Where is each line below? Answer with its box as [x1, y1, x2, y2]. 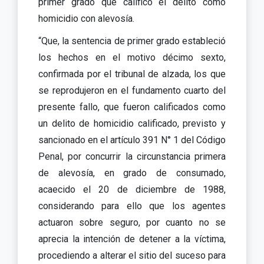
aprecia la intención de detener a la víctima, [38, 233, 226, 245]
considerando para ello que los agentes [38, 200, 226, 212]
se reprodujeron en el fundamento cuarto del [38, 84, 226, 96]
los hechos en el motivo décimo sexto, [38, 51, 226, 63]
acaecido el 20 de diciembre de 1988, [38, 183, 226, 195]
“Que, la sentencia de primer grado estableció [38, 35, 226, 47]
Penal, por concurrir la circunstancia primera [38, 150, 226, 162]
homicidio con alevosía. [38, 12, 134, 24]
